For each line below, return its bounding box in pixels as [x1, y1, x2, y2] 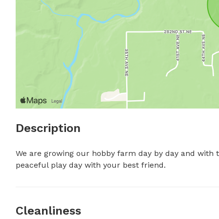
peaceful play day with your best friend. [16, 160, 166, 170]
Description [16, 121, 81, 135]
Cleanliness [16, 204, 81, 218]
